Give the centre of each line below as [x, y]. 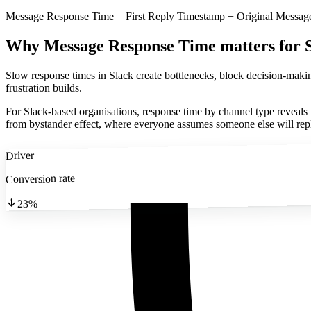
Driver [19, 155]
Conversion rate [40, 178]
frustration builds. [44, 87]
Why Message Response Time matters [140, 45]
